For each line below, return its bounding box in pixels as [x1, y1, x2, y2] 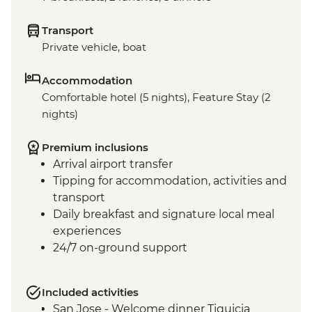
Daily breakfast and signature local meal [53, 208, 274, 221]
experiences [53, 224, 121, 238]
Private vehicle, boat [42, 40, 146, 54]
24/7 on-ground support [53, 241, 187, 255]
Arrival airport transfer [53, 157, 173, 171]
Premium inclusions [42, 141, 148, 155]
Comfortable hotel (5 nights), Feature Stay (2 [42, 91, 271, 104]
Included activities [42, 286, 139, 299]
